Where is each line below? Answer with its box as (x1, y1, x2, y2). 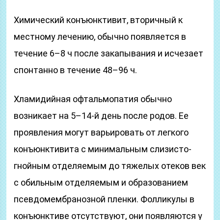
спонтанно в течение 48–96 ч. (14, 65, 137, 75)
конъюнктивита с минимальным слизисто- (14, 144, 192, 154)
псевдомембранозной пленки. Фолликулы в (14, 194, 195, 204)
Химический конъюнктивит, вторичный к (14, 15, 183, 25)
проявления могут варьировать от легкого (14, 127, 189, 137)
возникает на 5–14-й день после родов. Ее (14, 110, 189, 121)
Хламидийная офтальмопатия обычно (14, 94, 172, 104)
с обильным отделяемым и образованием (14, 177, 189, 188)
